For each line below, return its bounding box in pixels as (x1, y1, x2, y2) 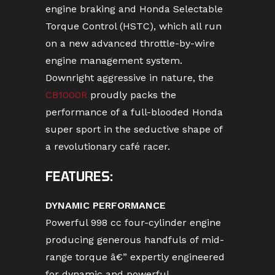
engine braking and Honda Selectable (45, 3, 223, 15)
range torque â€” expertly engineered (45, 251, 225, 263)
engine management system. (45, 55, 182, 66)
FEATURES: (45, 169, 114, 184)
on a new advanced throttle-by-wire (45, 37, 215, 49)
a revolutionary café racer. (45, 141, 170, 152)
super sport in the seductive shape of (45, 123, 222, 135)
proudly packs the (87, 89, 176, 101)
